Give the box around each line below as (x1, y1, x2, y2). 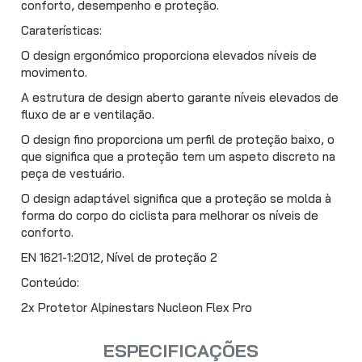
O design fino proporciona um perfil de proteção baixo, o (21, 132, 335, 148)
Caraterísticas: (21, 23, 102, 39)
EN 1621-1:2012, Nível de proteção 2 (21, 250, 217, 266)
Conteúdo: (21, 275, 79, 291)
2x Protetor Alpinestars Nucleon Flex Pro (21, 300, 252, 316)
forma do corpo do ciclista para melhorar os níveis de (21, 208, 318, 224)
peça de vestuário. (21, 166, 124, 182)
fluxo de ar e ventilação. (21, 107, 154, 123)
